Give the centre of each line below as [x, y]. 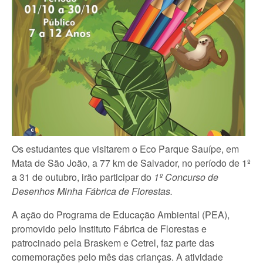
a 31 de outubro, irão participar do [83, 177]
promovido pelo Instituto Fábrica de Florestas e [109, 228]
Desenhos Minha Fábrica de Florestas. [92, 191]
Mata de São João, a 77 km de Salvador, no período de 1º [131, 163]
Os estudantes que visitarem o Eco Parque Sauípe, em [125, 149]
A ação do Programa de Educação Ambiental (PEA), [121, 214]
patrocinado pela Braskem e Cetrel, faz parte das [113, 242]
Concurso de [192, 177]
